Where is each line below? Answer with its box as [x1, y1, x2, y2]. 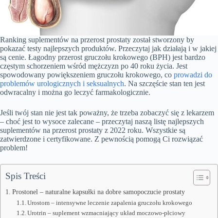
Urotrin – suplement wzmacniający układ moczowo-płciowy [27, 209, 186, 217]
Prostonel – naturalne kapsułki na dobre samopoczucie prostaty [12, 188, 185, 196]
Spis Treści [5, 171, 46, 181]
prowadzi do [174, 71, 212, 79]
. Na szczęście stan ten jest [124, 79, 205, 88]
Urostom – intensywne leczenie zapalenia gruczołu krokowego [27, 199, 193, 206]
